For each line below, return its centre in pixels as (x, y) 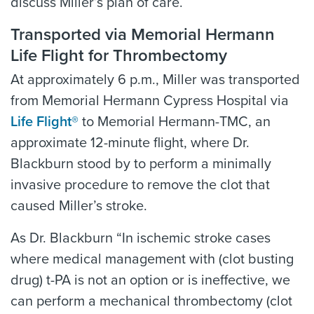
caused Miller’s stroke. (79, 206)
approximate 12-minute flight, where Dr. (130, 143)
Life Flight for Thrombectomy (119, 56)
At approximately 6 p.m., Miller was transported (155, 80)
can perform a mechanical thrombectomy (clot (151, 302)
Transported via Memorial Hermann (143, 35)
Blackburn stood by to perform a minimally (141, 164)
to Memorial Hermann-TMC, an (175, 122)
